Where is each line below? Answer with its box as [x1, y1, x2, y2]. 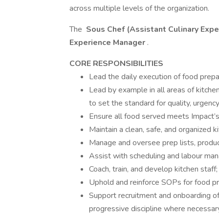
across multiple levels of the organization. [69, 3, 209, 14]
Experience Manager [69, 37, 147, 48]
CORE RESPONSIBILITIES [69, 58, 163, 69]
